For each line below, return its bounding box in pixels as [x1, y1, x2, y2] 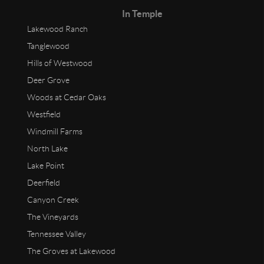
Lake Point [27, 160, 65, 170]
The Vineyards [27, 212, 79, 222]
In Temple [122, 8, 163, 19]
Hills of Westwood [27, 58, 93, 68]
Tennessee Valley [27, 229, 87, 239]
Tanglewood [27, 41, 70, 51]
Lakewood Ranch [27, 24, 88, 34]
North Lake [27, 143, 68, 153]
